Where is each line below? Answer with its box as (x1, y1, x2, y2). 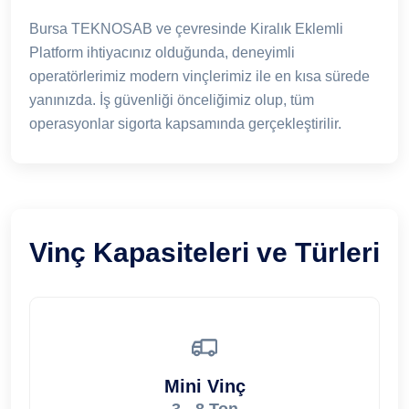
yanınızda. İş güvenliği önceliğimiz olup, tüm (29, 91, 314, 108)
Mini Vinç (163, 375, 246, 396)
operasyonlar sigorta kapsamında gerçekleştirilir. (29, 115, 341, 131)
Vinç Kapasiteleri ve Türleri (29, 236, 380, 267)
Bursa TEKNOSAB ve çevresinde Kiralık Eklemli (29, 20, 343, 37)
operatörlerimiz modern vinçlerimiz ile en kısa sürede (29, 68, 370, 84)
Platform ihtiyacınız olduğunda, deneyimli (29, 44, 295, 60)
